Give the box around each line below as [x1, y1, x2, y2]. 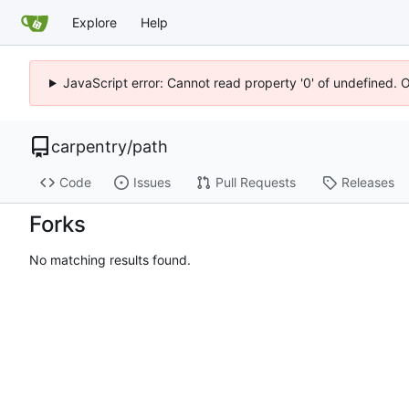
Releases [341, 174, 394, 191]
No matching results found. [29, 252, 191, 268]
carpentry [51, 137, 127, 156]
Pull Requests [215, 174, 296, 191]
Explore [72, 14, 117, 30]
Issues [132, 174, 171, 191]
